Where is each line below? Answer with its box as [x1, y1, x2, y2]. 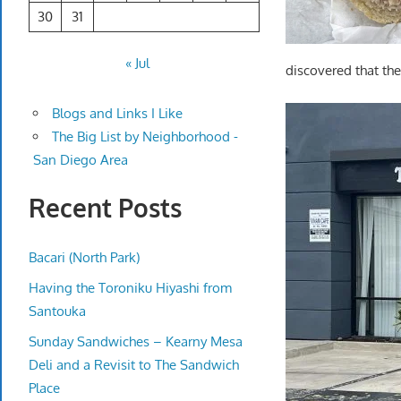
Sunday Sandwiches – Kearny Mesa [29, 332, 243, 350]
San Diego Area [32, 151, 128, 169]
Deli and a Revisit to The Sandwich [29, 355, 239, 373]
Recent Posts [29, 192, 182, 225]
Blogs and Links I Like [51, 105, 183, 123]
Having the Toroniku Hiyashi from [29, 278, 232, 296]
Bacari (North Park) [29, 248, 140, 266]
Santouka [29, 302, 86, 320]
